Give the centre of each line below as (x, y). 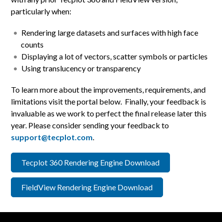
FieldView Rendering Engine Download (87, 187)
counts (32, 45)
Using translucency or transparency (81, 68)
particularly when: (41, 11)
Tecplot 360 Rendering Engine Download (91, 163)
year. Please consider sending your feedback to (90, 125)
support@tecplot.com (52, 137)
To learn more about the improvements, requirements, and (109, 90)
